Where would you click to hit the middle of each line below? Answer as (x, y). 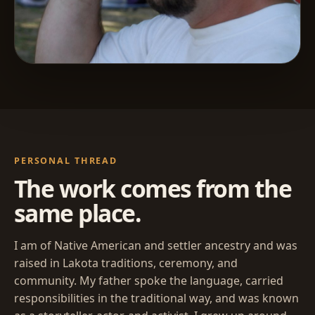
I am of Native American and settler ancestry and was (156, 245)
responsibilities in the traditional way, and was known (156, 298)
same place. (78, 213)
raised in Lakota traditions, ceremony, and (126, 263)
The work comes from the (153, 188)
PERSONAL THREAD (66, 160)
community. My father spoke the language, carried (149, 280)
